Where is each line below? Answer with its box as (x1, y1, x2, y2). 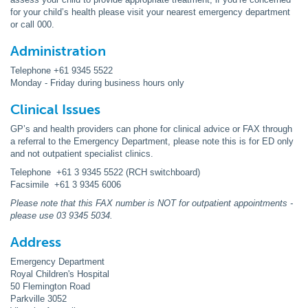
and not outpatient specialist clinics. (10, 148, 153, 159)
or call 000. (10, 19, 54, 30)
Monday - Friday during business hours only (10, 78, 184, 88)
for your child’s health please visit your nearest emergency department (10, 7, 290, 17)
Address (10, 234, 61, 250)
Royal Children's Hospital (10, 269, 109, 279)
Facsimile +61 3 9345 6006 (10, 179, 124, 190)
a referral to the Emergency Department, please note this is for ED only (10, 136, 294, 146)
